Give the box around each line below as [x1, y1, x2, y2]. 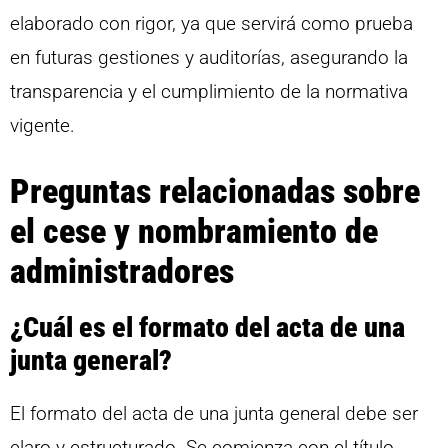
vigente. [10, 113, 75, 137]
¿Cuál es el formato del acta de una [10, 311, 405, 345]
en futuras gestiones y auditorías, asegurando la [10, 45, 408, 69]
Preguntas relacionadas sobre [10, 171, 420, 212]
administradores [10, 251, 234, 292]
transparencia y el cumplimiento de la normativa [10, 79, 408, 103]
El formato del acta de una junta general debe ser [10, 402, 418, 426]
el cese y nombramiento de [10, 211, 378, 252]
